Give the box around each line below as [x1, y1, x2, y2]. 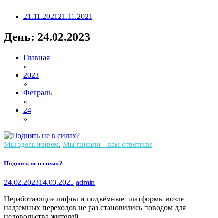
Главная [23, 53, 50, 62]
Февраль [23, 88, 52, 97]
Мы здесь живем [4, 140, 59, 148]
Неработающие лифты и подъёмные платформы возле [4, 195, 184, 203]
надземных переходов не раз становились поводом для [4, 203, 186, 212]
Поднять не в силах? [4, 160, 63, 167]
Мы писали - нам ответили [63, 140, 152, 148]
